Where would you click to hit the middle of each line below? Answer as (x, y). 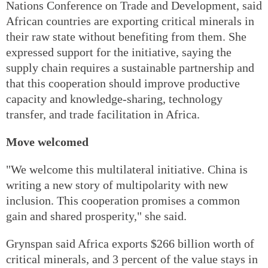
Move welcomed (47, 142)
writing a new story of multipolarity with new (117, 185)
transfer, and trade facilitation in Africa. (103, 115)
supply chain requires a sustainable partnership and (130, 68)
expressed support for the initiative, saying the (119, 52)
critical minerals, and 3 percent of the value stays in (132, 259)
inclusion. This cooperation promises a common (123, 201)
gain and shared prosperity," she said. (96, 216)
